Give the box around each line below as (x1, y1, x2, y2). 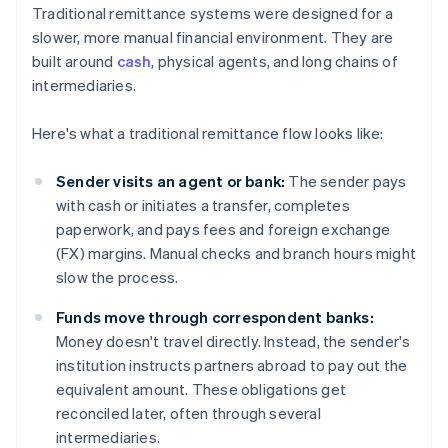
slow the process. (56, 267, 179, 288)
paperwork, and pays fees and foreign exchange (56, 219, 391, 240)
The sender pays (285, 171, 407, 192)
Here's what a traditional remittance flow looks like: (32, 123, 384, 144)
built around (32, 51, 117, 72)
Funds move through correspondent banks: (56, 307, 374, 328)
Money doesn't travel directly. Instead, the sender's (56, 331, 411, 352)
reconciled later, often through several (56, 403, 321, 424)
